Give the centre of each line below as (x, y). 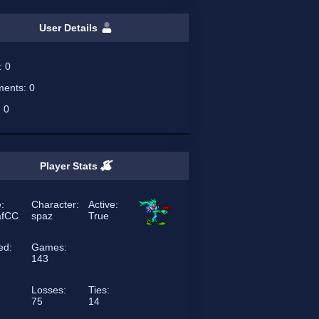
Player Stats (70, 166)
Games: (49, 247)
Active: (104, 204)
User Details (70, 28)
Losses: (49, 290)
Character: (56, 204)
